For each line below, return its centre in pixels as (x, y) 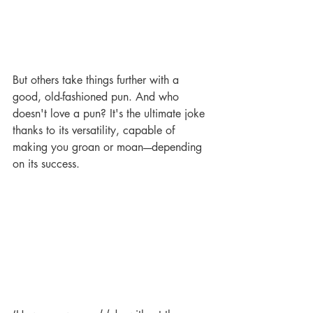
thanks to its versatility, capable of (95, 130)
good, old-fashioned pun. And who (97, 96)
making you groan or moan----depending (109, 147)
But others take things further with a (97, 80)
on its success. (48, 163)
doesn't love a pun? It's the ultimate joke (110, 113)
